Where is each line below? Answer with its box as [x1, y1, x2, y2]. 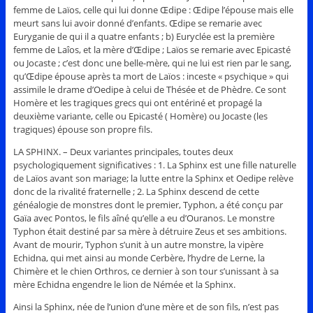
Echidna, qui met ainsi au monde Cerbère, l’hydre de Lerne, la [13, 252, 265, 265]
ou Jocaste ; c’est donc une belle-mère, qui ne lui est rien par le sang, [13, 57, 291, 70]
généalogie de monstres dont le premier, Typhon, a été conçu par [13, 198, 283, 212]
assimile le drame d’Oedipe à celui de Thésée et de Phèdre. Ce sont [13, 83, 286, 96]
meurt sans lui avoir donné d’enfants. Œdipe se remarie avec [13, 17, 262, 30]
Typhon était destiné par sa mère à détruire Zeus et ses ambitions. [13, 225, 286, 238]
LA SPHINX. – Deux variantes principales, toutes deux [13, 145, 233, 159]
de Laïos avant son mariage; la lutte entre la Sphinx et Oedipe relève [13, 172, 293, 185]
